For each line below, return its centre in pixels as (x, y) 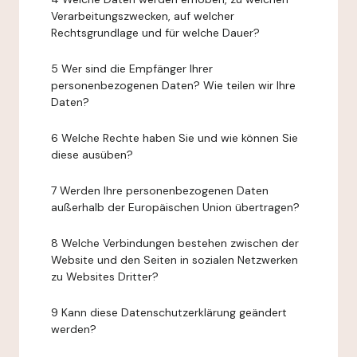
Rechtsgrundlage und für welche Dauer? (155, 33)
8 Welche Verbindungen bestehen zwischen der (175, 243)
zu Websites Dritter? (105, 277)
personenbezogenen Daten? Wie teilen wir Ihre (173, 85)
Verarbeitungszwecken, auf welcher (143, 16)
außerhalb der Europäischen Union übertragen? (175, 207)
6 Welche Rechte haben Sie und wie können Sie (175, 138)
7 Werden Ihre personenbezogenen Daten (160, 190)
